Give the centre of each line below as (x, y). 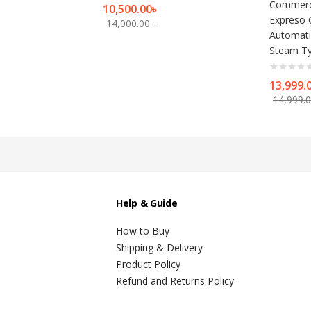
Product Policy (148, 264)
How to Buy (143, 230)
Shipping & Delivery (159, 247)
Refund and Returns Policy (175, 280)
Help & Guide (147, 203)
